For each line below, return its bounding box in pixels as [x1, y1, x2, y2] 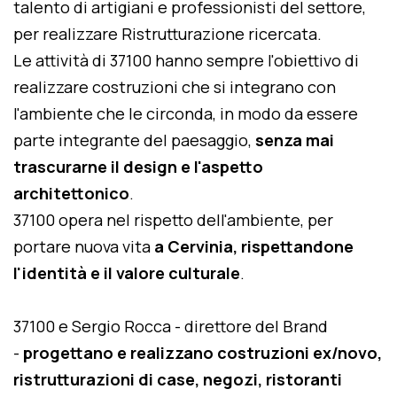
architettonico [13, 183, 129, 204]
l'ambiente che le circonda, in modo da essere [13, 103, 358, 124]
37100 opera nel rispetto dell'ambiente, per [13, 209, 333, 230]
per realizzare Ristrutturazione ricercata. [13, 23, 325, 44]
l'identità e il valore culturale [13, 262, 240, 284]
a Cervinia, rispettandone [154, 236, 354, 257]
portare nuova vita [13, 236, 154, 257]
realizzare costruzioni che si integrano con [13, 76, 336, 97]
